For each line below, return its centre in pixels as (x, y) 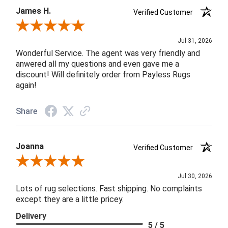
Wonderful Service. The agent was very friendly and (108, 53)
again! (26, 85)
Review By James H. (48, 26)
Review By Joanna (45, 162)
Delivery (31, 216)
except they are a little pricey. (70, 199)
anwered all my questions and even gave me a (98, 64)
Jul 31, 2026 (195, 40)
